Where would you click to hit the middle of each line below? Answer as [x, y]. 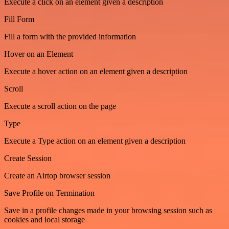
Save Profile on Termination [49, 193]
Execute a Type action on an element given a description [95, 141]
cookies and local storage [44, 220]
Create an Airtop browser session [57, 176]
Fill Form [19, 19]
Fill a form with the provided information [70, 37]
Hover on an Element [39, 54]
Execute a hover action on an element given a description [96, 71]
